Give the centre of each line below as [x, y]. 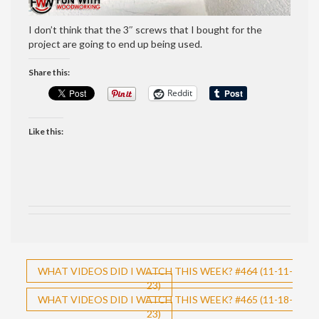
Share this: [49, 72]
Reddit [180, 93]
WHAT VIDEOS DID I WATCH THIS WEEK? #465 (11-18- [165, 299]
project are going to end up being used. [115, 43]
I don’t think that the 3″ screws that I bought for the [145, 29]
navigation [70, 298]
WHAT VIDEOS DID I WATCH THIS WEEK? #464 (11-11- [165, 271]
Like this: [46, 131]
